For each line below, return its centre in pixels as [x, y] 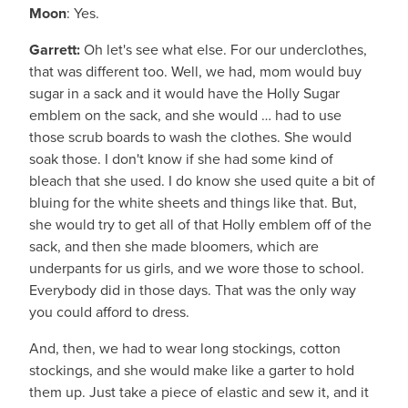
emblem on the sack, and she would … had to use [185, 115]
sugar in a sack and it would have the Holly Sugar [184, 93]
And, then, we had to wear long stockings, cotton [185, 348]
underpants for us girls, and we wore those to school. [197, 268]
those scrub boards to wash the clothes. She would [190, 137]
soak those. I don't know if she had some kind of [181, 159]
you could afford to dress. [109, 312]
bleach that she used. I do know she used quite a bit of [202, 181]
